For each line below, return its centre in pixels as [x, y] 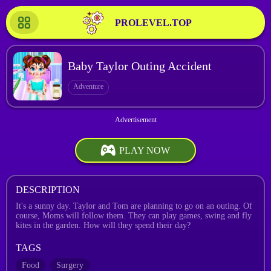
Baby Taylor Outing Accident [140, 66]
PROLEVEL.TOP [153, 23]
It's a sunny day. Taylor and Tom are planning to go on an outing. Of [134, 206]
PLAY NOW [145, 150]
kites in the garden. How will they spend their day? [103, 225]
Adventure [88, 86]
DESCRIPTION [48, 190]
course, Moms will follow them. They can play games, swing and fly [134, 216]
